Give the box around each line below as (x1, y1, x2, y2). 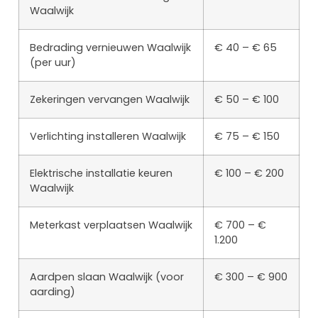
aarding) (30, 285, 75, 300)
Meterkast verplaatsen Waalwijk (30, 218, 192, 233)
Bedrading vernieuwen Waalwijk (30, 40, 191, 55)
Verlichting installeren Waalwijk (30, 129, 186, 144)
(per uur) (30, 55, 76, 70)
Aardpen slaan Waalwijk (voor (30, 270, 184, 285)
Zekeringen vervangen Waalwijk (30, 92, 190, 107)
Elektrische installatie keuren (30, 166, 172, 181)
